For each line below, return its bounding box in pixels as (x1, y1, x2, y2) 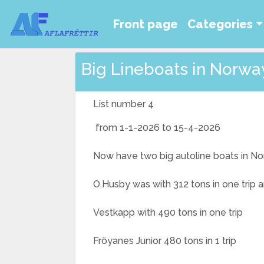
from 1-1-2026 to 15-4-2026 (93, 122, 220, 133)
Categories (187, 17, 253, 31)
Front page (113, 17, 178, 31)
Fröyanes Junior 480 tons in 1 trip (93, 235, 236, 246)
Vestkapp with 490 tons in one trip (93, 207, 243, 218)
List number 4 (93, 98, 154, 110)
